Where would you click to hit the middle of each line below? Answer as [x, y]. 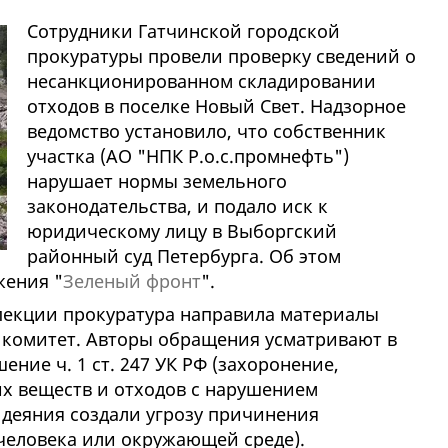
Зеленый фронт [131, 281]
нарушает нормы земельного [156, 181]
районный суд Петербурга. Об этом [183, 256]
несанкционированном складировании [201, 81]
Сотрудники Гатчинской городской [183, 31]
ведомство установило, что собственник [206, 131]
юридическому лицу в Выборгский [181, 231]
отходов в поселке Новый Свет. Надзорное [216, 106]
